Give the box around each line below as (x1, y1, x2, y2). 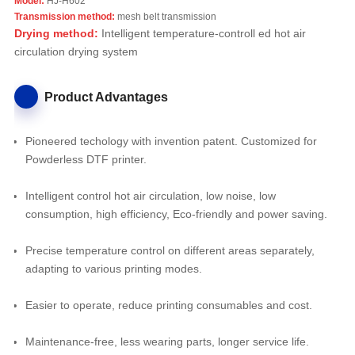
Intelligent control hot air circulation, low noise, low (25, 189, 276, 203)
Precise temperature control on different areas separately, (25, 244, 315, 258)
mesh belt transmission (114, 11, 216, 23)
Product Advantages (44, 90, 168, 104)
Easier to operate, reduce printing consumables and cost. (25, 299, 315, 312)
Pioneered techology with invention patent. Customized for (25, 135, 317, 148)
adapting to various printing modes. (25, 262, 205, 276)
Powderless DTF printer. (25, 153, 147, 166)
